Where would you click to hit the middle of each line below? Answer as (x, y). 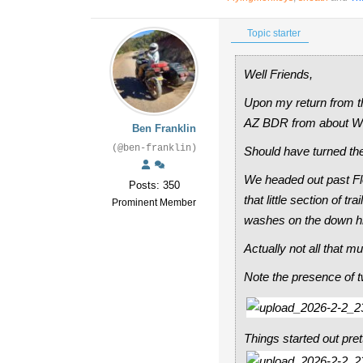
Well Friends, (278, 74)
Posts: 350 (154, 185)
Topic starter (273, 33)
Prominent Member (154, 203)
